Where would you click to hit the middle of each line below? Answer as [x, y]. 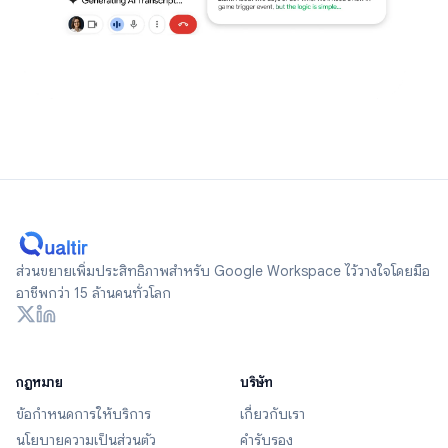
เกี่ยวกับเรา [272, 414]
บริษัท [256, 382]
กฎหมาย [39, 382]
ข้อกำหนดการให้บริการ [83, 414]
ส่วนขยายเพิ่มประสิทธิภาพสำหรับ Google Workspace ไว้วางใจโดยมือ [223, 271]
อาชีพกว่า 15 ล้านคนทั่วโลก [93, 293]
